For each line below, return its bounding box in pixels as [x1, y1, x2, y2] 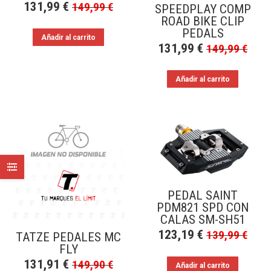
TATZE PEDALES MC [16, 230, 121, 244]
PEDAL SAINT [168, 188, 238, 203]
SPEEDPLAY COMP [154, 2, 251, 16]
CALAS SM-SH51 [160, 212, 245, 227]
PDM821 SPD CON [157, 200, 249, 215]
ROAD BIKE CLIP [161, 14, 244, 28]
